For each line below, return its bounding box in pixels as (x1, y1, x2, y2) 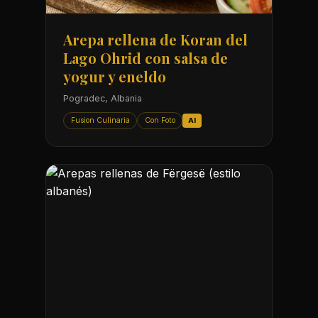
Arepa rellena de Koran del (63, 30, 248, 49)
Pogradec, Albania (63, 93, 142, 104)
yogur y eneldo (63, 67, 166, 86)
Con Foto (144, 115, 175, 125)
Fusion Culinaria (70, 115, 130, 125)
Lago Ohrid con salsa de (63, 48, 228, 67)
